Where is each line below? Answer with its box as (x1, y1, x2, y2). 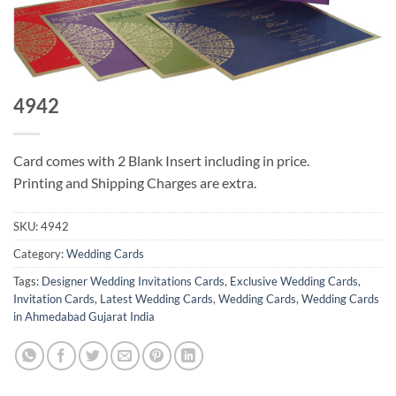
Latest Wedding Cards (100, 292, 213, 307)
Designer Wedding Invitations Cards (42, 274, 225, 289)
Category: (13, 247, 66, 262)
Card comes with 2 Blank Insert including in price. (13, 152, 309, 170)
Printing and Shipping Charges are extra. (13, 174, 256, 192)
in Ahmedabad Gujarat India (13, 309, 155, 324)
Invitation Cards (13, 292, 95, 307)
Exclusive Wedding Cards (230, 274, 358, 289)
